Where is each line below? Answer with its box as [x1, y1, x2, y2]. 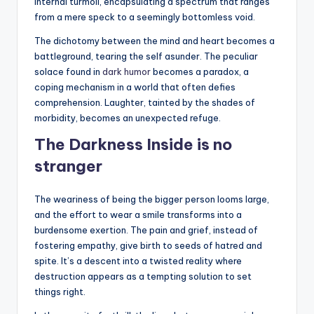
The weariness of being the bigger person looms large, [34, 193, 269, 205]
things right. [34, 285, 86, 297]
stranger [34, 156, 102, 176]
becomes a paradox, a [151, 65, 249, 77]
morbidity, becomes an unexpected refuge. [34, 111, 221, 123]
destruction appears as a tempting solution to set [34, 270, 252, 282]
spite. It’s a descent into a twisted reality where [34, 254, 242, 266]
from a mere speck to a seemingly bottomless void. [34, 11, 255, 22]
